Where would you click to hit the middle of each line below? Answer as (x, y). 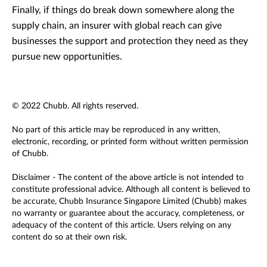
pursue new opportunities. (68, 57)
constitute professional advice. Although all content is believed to (131, 190)
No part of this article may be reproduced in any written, (116, 130)
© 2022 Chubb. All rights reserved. (75, 106)
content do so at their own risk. (69, 237)
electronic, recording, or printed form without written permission (130, 142)
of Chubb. (30, 154)
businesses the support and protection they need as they (130, 41)
